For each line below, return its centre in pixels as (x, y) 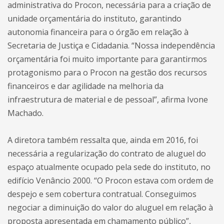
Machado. (25, 113)
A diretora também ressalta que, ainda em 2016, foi (103, 140)
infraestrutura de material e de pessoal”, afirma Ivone (108, 99)
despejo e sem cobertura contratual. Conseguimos (102, 194)
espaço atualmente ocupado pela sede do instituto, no (109, 167)
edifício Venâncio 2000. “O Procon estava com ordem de (110, 180)
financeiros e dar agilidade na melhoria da (85, 86)
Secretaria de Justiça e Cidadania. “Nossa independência (111, 45)
